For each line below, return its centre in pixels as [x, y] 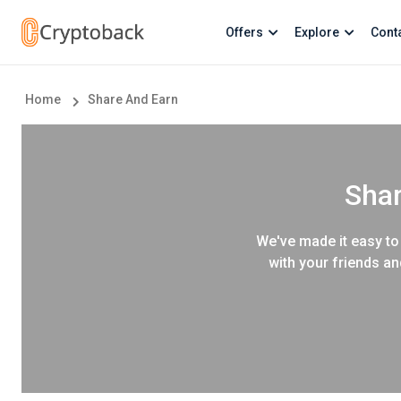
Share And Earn [133, 99]
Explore [317, 32]
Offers [244, 32]
